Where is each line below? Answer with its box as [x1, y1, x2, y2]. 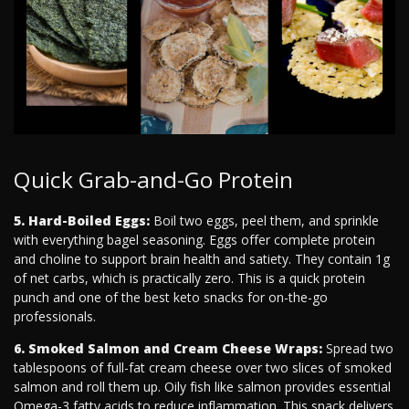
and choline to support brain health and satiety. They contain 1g [14, 250, 390, 268]
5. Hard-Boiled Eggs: [14, 212, 150, 230]
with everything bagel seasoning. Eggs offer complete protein [14, 231, 375, 249]
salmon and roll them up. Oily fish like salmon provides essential [14, 378, 391, 396]
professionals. [14, 308, 96, 326]
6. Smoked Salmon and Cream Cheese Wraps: [14, 340, 322, 358]
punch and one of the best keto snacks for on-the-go [14, 288, 328, 307]
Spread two [322, 340, 393, 358]
